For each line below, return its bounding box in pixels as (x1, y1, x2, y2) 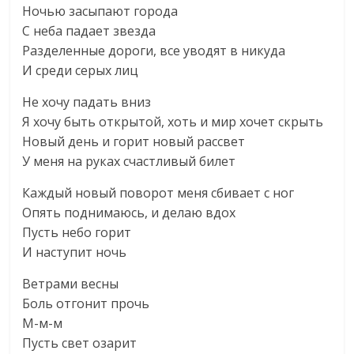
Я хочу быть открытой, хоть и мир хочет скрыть (22, 113, 324, 130)
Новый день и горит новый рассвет (22, 133, 246, 150)
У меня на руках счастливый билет (22, 153, 236, 170)
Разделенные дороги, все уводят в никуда (22, 42, 286, 59)
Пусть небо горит (22, 224, 132, 241)
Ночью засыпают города (22, 2, 179, 20)
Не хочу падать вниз (22, 93, 152, 111)
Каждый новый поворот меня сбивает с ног (22, 184, 295, 201)
